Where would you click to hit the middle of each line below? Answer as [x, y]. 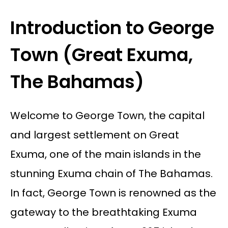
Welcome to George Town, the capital [107, 116]
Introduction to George [112, 28]
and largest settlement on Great [94, 135]
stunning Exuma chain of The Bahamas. [111, 174]
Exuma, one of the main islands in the [105, 154]
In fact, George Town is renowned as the [113, 193]
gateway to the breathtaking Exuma [103, 212]
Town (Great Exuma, [101, 55]
